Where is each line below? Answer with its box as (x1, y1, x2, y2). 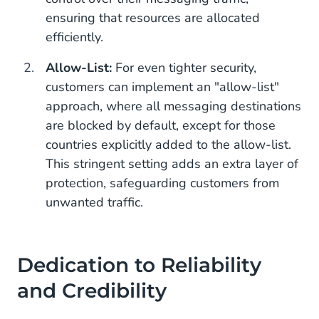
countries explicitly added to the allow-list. (46, 136, 291, 153)
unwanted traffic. (46, 194, 143, 211)
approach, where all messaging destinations (46, 98, 301, 115)
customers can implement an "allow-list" (46, 78, 279, 95)
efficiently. (46, 28, 103, 46)
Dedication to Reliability (17, 253, 261, 277)
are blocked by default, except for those (46, 117, 276, 134)
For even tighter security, (112, 59, 256, 76)
